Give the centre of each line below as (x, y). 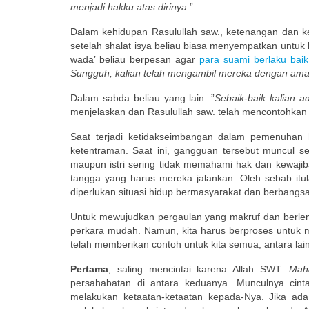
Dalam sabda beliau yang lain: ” (143, 98)
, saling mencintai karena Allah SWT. (199, 269)
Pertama (89, 269)
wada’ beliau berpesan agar (135, 59)
